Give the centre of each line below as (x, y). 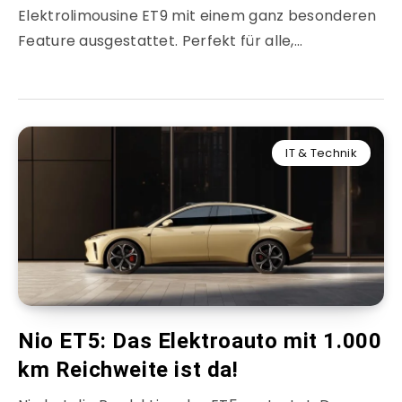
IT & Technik (321, 153)
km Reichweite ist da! (128, 370)
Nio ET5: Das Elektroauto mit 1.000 (200, 341)
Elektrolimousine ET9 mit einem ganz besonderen (197, 16)
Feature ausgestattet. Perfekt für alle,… (160, 41)
